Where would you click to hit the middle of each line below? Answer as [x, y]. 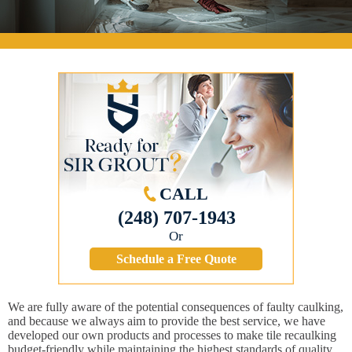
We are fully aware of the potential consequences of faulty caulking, [176, 307]
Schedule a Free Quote [176, 259]
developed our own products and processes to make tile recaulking [172, 335]
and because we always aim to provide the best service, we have [167, 321]
